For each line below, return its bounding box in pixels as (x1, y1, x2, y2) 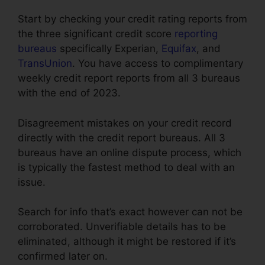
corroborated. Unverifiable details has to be (18, 221, 226, 233)
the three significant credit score (18, 28, 174, 40)
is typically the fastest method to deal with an (18, 161, 235, 173)
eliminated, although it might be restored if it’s (18, 235, 236, 248)
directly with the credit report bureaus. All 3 (18, 131, 225, 144)
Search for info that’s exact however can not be (18, 206, 243, 218)
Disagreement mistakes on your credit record (18, 117, 232, 129)
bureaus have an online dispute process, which (18, 146, 241, 159)
